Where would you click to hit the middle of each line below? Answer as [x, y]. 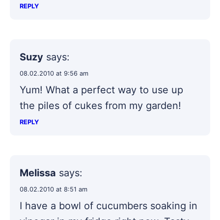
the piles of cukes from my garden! [100, 105]
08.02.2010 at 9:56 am [54, 73]
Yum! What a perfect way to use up [101, 90]
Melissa [38, 173]
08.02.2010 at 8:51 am [54, 189]
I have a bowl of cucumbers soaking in [109, 206]
